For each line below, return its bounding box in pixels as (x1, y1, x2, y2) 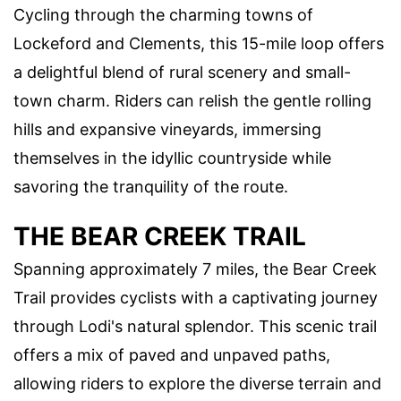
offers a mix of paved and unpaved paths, (13, 345, 330, 364)
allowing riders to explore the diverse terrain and (13, 373, 381, 393)
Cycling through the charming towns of (13, 4, 313, 24)
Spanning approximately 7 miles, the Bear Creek (13, 259, 377, 278)
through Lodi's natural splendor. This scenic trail (13, 316, 377, 336)
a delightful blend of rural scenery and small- (13, 62, 351, 81)
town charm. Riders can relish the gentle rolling (13, 90, 371, 110)
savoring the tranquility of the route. (13, 176, 288, 196)
